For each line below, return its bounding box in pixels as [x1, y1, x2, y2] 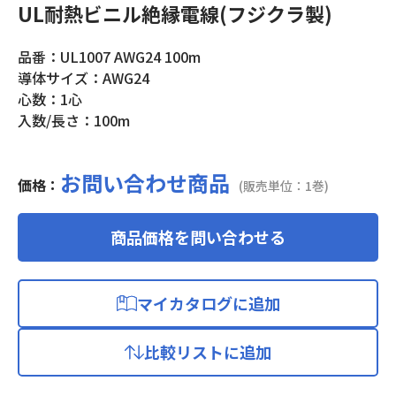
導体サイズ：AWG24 [18, 66, 149, 88]
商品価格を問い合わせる [110, 225, 286, 248]
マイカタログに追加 [137, 291, 280, 315]
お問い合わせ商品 [60, 166, 230, 198]
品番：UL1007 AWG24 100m [18, 45, 201, 67]
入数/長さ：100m [18, 109, 130, 131]
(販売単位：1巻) [239, 176, 329, 194]
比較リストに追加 [144, 339, 271, 363]
